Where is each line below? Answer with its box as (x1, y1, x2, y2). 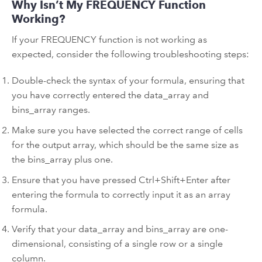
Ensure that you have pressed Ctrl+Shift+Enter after (12, 174, 230, 185)
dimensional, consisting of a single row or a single (12, 238, 223, 250)
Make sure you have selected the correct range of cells (12, 125, 243, 136)
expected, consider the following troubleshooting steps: (12, 48, 249, 60)
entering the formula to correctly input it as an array (12, 188, 230, 200)
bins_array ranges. (12, 104, 90, 116)
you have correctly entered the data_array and (12, 89, 209, 101)
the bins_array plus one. (12, 154, 113, 166)
